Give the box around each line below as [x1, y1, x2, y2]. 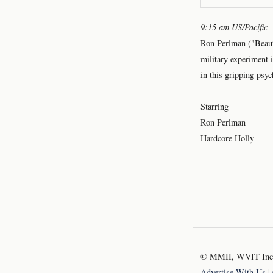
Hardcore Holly [200, 132, 254, 144]
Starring [200, 101, 229, 112]
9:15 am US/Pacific [200, 21, 268, 33]
